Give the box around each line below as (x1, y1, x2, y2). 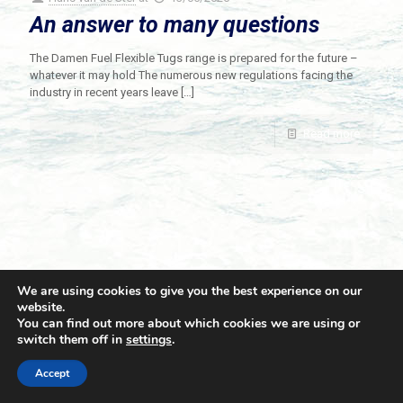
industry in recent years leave (30, 85, 178, 99)
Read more (303, 126, 360, 140)
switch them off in (17, 331, 126, 348)
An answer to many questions (30, 11, 319, 38)
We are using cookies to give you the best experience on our (17, 282, 362, 300)
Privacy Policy (273, 357, 343, 371)
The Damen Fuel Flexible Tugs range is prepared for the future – (30, 50, 358, 65)
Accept (35, 366, 69, 381)
